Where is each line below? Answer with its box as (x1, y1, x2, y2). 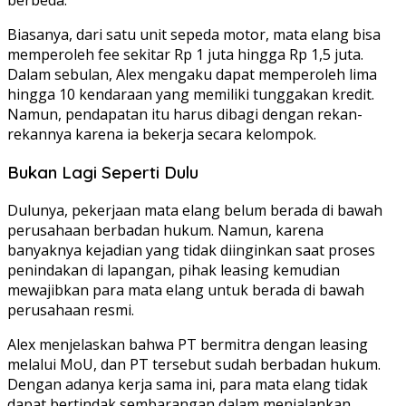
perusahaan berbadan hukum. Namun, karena (7, 219, 324, 240)
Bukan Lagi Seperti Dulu (7, 160, 198, 183)
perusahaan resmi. (7, 299, 134, 320)
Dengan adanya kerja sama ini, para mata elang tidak (7, 373, 368, 394)
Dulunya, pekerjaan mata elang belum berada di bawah (7, 199, 382, 220)
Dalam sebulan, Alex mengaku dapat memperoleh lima (7, 64, 377, 85)
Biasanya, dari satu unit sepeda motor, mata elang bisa (7, 24, 381, 45)
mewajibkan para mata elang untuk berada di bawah (7, 279, 364, 300)
